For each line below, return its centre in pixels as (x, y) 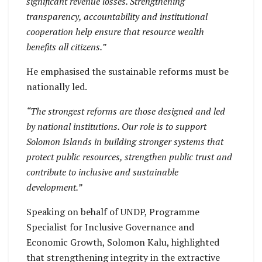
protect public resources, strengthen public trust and (129, 156)
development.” (54, 187)
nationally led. (57, 86)
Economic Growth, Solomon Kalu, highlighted (123, 242)
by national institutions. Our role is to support (116, 126)
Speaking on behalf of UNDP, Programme (113, 211)
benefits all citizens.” (66, 46)
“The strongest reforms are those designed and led (126, 111)
